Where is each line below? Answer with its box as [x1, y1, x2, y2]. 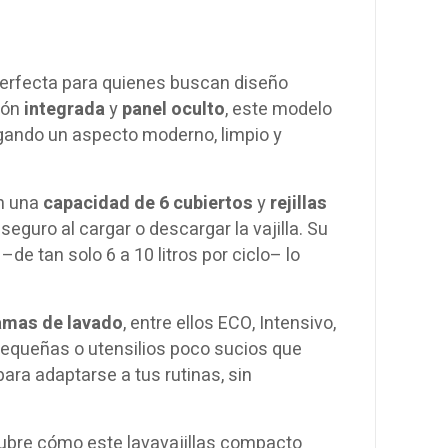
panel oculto [122, 95, 225, 123]
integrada [24, 95, 105, 123]
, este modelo [225, 95, 332, 123]
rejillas [270, 189, 327, 217]
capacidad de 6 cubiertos [43, 189, 253, 217]
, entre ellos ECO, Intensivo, [123, 309, 336, 337]
